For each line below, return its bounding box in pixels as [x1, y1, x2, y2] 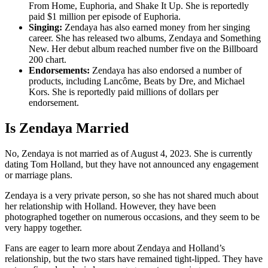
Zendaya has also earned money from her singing [62, 22, 250, 32]
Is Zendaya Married [5, 120, 129, 136]
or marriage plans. [5, 169, 72, 180]
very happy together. [5, 222, 82, 233]
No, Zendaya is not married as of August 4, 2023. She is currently [5, 148, 252, 159]
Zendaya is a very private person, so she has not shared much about [5, 190, 258, 200]
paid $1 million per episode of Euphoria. [29, 11, 181, 22]
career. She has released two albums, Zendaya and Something [29, 32, 261, 43]
